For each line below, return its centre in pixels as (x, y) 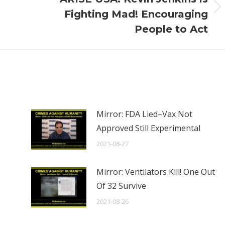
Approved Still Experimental (148, 128)
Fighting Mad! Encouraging (136, 14)
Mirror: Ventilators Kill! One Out (155, 172)
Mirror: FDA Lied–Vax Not (144, 114)
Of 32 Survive (121, 186)
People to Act (171, 29)
